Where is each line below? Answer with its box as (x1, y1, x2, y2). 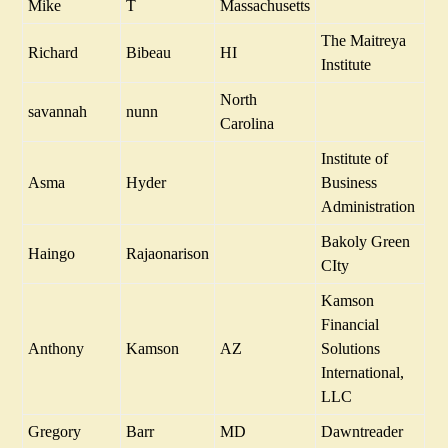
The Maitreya (321, 31, 407, 49)
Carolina (220, 114, 275, 132)
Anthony (28, 339, 85, 357)
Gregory (28, 422, 82, 440)
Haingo (28, 244, 76, 262)
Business (321, 173, 378, 191)
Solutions (321, 339, 381, 357)
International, (321, 363, 405, 381)
